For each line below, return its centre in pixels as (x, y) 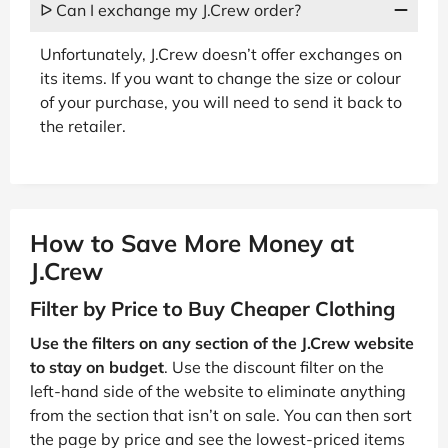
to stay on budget (97, 366)
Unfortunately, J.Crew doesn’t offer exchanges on (221, 53)
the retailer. (83, 125)
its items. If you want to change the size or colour (220, 77)
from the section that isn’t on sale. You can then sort (221, 414)
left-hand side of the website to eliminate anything (218, 390)
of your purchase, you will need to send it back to (221, 101)
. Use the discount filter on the (274, 366)
